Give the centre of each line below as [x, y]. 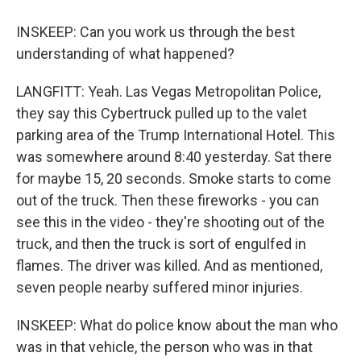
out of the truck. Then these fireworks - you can [168, 200]
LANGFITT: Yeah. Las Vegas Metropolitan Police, [168, 91]
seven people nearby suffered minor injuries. [160, 287]
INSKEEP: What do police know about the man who [177, 325]
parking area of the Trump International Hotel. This [176, 135]
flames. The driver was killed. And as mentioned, [169, 266]
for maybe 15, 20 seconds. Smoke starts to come [174, 178]
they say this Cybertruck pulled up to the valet [162, 113]
